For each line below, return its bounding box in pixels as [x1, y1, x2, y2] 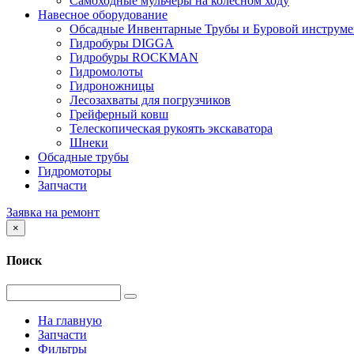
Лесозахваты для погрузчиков [70, 93, 231, 107]
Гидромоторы [38, 164, 111, 179]
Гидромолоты [70, 65, 143, 79]
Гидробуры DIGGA [70, 36, 174, 51]
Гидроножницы [70, 79, 154, 93]
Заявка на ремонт [6, 205, 100, 220]
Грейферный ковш [70, 107, 168, 122]
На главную [38, 313, 102, 327]
